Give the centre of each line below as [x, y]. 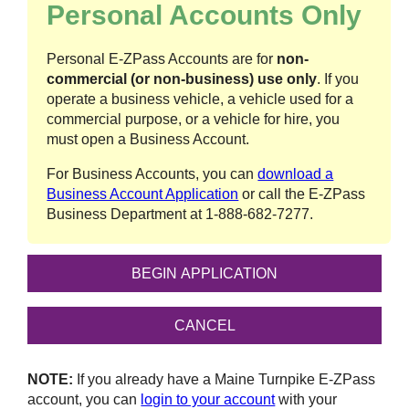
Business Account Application [143, 194]
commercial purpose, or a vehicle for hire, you [194, 120]
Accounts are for [221, 59]
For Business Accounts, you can [152, 174]
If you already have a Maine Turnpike [196, 380]
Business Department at [126, 215]
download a [296, 174]
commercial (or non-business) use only [182, 79]
